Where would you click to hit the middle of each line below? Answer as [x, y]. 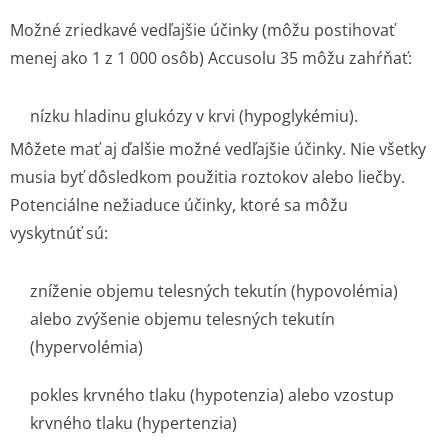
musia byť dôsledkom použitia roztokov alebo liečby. [207, 177]
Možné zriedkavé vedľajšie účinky [136, 30]
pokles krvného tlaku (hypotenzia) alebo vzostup [212, 395]
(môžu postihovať [328, 30]
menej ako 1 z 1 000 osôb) [107, 58]
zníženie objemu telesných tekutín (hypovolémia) [214, 291]
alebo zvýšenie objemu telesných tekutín [182, 319]
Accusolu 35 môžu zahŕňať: [308, 58]
